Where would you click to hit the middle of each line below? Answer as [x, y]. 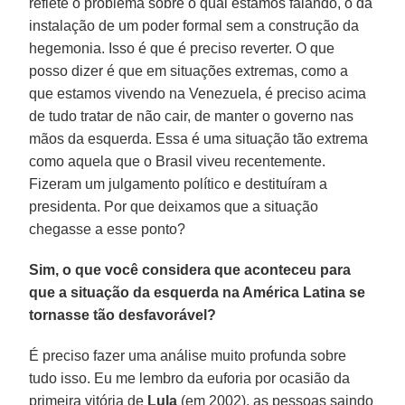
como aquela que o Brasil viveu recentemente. [178, 161]
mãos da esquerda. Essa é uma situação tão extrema [199, 138]
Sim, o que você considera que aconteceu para [190, 269]
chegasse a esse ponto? [108, 229]
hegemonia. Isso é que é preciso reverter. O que [182, 48]
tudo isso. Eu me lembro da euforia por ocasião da [190, 378]
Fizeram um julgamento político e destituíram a [179, 184]
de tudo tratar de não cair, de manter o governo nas [192, 116]
